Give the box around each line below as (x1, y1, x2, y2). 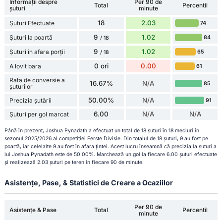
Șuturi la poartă (9, 34, 53, 42)
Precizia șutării (9, 97, 52, 105)
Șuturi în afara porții (9, 48, 65, 56)
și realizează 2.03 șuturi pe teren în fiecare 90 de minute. (4, 159, 144, 166)
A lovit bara (9, 62, 41, 70)
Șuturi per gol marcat (9, 111, 69, 118)
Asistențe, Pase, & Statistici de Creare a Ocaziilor (4, 178, 173, 187)
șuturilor (9, 83, 33, 91)
